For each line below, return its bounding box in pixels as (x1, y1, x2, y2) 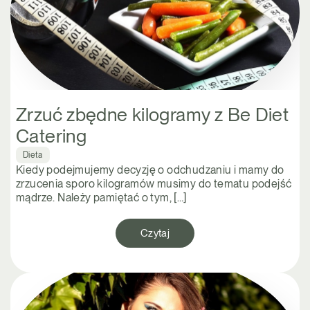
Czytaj (140, 226, 170, 239)
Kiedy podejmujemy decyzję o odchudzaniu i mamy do (16, 163, 284, 177)
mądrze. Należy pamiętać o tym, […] (16, 191, 187, 205)
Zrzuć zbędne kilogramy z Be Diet (16, 103, 289, 127)
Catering (16, 125, 87, 148)
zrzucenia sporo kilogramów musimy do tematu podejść (16, 177, 292, 191)
